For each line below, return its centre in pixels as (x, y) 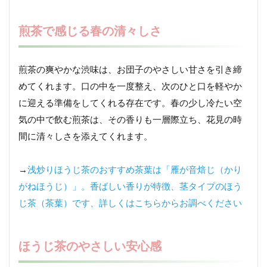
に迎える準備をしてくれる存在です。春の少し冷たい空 (130, 103)
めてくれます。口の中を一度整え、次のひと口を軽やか (130, 86)
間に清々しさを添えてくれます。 (86, 136)
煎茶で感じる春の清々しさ (90, 31)
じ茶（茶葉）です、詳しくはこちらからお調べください (130, 203)
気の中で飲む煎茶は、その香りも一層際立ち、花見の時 (130, 119)
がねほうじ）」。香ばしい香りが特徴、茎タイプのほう (130, 186)
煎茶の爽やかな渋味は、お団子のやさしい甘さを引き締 (130, 69)
